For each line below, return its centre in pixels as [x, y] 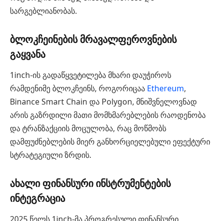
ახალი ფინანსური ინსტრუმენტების [90, 183]
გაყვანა [28, 54]
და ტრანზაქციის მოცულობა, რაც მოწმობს [88, 129]
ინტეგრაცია [37, 198]
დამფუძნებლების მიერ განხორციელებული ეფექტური [110, 142]
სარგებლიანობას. [43, 11]
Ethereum [166, 89]
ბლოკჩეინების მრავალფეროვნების [93, 39]
